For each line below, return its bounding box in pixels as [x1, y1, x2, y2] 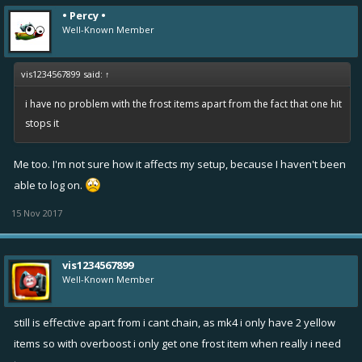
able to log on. [14, 177, 85, 192]
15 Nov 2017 [11, 206, 62, 219]
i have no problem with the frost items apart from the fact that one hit [25, 96, 342, 111]
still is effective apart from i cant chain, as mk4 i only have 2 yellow [14, 314, 335, 330]
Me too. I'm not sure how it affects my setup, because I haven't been [14, 156, 346, 171]
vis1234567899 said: [21, 67, 105, 80]
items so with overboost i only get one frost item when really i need [14, 335, 341, 351]
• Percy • [62, 7, 106, 23]
